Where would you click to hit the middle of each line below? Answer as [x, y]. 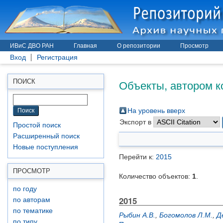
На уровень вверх [156, 111]
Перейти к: [137, 157]
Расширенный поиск [46, 136]
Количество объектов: [156, 176]
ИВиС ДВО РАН [32, 46]
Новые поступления [46, 147]
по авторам [32, 200]
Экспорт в [136, 122]
